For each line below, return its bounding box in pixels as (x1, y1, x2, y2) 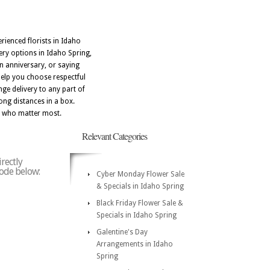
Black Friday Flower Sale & (96, 199, 183, 207)
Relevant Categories (82, 130, 147, 142)
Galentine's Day (96, 228, 148, 236)
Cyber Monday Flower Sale (96, 170, 184, 178)
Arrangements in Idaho (96, 240, 173, 248)
